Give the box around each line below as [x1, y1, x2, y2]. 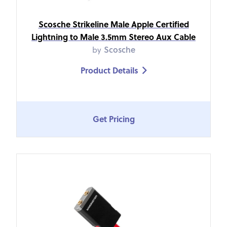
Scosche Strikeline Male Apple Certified [38, 18, 189, 30]
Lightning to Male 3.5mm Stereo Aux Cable [31, 30, 196, 43]
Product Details [81, 64, 138, 76]
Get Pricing [92, 113, 135, 125]
